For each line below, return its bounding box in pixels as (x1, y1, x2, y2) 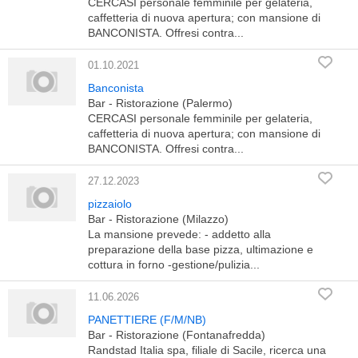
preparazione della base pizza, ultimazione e (88, 243, 313, 256)
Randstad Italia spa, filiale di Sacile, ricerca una (88, 344, 326, 356)
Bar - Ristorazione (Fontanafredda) (88, 328, 265, 341)
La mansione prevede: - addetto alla (88, 228, 271, 241)
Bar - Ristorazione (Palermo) (88, 97, 233, 109)
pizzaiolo (88, 197, 132, 210)
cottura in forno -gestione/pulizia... (88, 258, 260, 271)
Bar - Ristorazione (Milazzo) (88, 213, 229, 225)
